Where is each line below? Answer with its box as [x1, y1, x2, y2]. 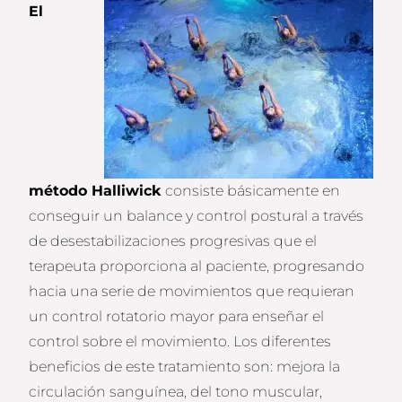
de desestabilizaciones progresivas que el [29, 232, 318, 250]
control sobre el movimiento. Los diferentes [29, 333, 332, 351]
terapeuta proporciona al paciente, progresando [29, 258, 365, 275]
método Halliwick [29, 182, 166, 200]
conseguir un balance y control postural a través [29, 207, 364, 225]
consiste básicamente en [165, 182, 341, 200]
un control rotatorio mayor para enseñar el [29, 308, 325, 326]
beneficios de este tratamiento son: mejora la [29, 358, 341, 376]
